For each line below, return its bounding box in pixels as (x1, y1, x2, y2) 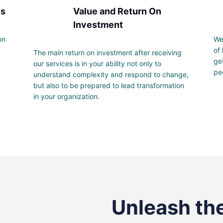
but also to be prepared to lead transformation (33, 81, 184, 90)
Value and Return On (73, 6, 161, 17)
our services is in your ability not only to (33, 59, 161, 68)
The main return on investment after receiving (33, 48, 182, 57)
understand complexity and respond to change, (33, 70, 189, 79)
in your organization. (33, 92, 100, 101)
